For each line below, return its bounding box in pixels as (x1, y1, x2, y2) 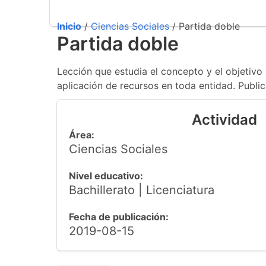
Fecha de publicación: (69, 211, 169, 223)
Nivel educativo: (69, 170, 143, 182)
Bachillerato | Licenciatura (69, 183, 214, 197)
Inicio (57, 20, 81, 32)
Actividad (192, 111, 257, 128)
